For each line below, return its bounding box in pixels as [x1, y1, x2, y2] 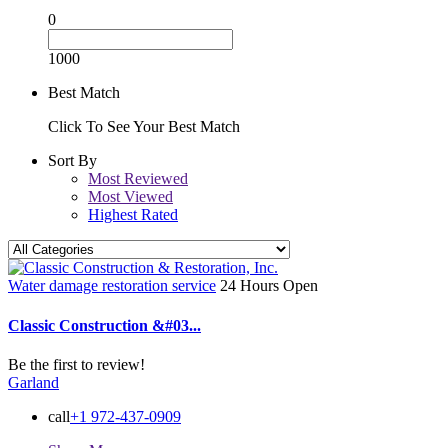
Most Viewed [88, 188, 173, 206]
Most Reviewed [88, 170, 188, 188]
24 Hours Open [220, 277, 318, 295]
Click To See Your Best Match [48, 118, 240, 136]
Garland [8, 373, 59, 391]
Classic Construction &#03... [8, 316, 201, 334]
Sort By [48, 152, 97, 170]
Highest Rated [88, 206, 178, 224]
